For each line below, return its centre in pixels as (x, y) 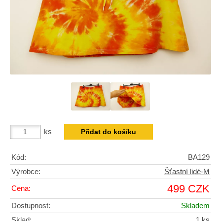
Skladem (195, 205)
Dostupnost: (31, 205)
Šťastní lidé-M (187, 171)
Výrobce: (26, 171)
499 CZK (188, 188)
